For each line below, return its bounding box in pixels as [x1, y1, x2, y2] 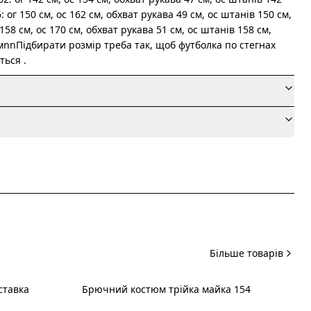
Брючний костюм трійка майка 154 [82, 283, 251, 296]
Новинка [96, 292, 133, 303]
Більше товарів [210, 246, 283, 260]
